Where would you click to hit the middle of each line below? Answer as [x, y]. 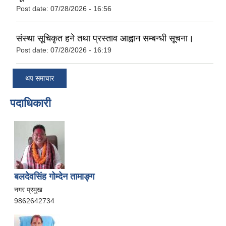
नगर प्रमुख [28, 190]
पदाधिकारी [31, 103]
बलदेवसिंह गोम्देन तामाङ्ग [54, 177]
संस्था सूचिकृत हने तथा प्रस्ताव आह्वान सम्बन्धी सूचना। [105, 38]
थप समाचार [40, 78]
